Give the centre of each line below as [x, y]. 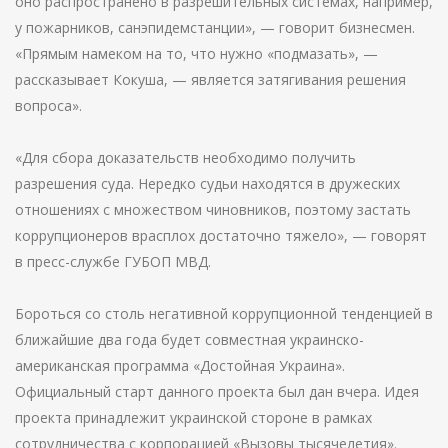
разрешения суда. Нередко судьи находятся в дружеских [207, 183]
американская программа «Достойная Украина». [180, 365]
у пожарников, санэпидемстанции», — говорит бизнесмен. [215, 27]
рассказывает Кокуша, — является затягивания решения [210, 79]
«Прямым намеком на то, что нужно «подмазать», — [196, 53]
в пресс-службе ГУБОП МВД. [113, 261]
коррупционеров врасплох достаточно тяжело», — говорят [221, 235]
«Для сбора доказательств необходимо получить [185, 157]
